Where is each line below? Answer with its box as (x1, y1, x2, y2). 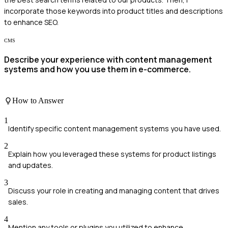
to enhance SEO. (4, 17, 59, 27)
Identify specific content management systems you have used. (8, 123, 221, 133)
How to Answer (12, 96, 64, 105)
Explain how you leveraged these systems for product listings (8, 149, 216, 159)
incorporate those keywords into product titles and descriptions (4, 6, 223, 16)
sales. (8, 196, 28, 207)
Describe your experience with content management (4, 54, 212, 66)
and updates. (8, 160, 53, 170)
